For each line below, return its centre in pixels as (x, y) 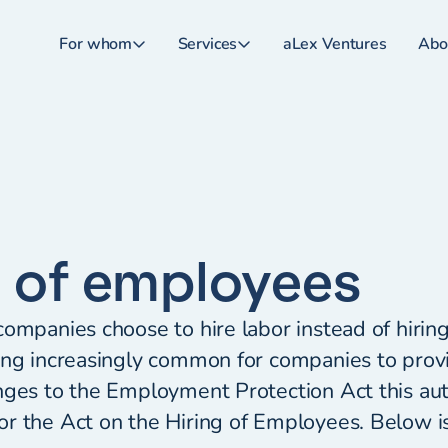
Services (207, 44)
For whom (96, 44)
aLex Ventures (334, 44)
